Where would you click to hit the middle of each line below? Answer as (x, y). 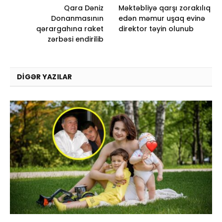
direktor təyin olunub (156, 28)
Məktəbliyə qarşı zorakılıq (165, 8)
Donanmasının (77, 18)
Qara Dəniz (84, 8)
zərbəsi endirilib (76, 39)
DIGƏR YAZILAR (45, 77)
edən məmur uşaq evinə (162, 18)
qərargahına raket (70, 28)
